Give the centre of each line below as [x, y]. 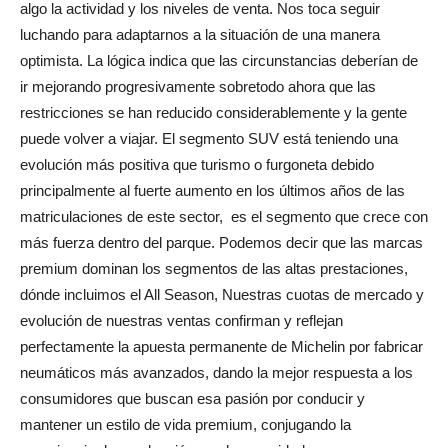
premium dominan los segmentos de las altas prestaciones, [214, 269]
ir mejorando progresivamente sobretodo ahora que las [198, 87]
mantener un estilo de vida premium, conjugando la [185, 425]
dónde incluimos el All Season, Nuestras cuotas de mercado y [222, 295]
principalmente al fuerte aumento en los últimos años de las [212, 191]
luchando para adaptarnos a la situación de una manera [200, 35]
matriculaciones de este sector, [121, 217]
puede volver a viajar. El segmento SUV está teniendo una [209, 139]
